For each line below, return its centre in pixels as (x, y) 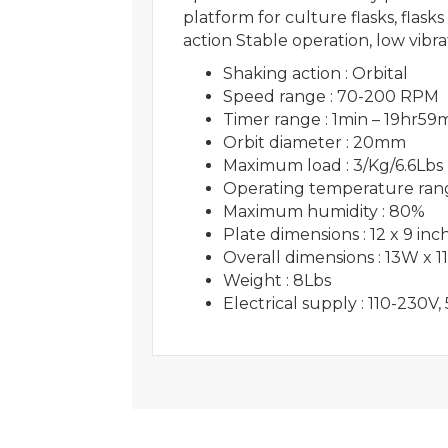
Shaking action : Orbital (315, 73)
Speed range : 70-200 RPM (331, 96)
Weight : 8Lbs (277, 280)
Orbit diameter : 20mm (314, 142)
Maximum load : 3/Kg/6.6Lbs (333, 165)
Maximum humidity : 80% (324, 211)
